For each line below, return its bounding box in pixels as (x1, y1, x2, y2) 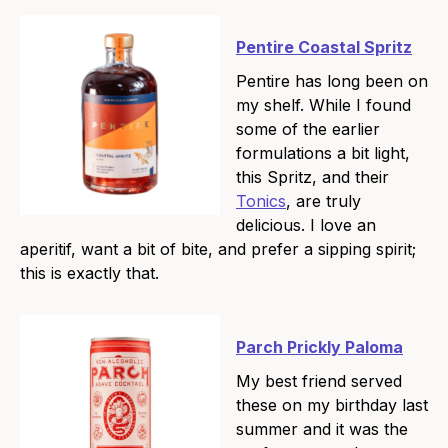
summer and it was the (236, 419, 408, 440)
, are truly (286, 191, 361, 212)
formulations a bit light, (236, 143, 410, 164)
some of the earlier (236, 119, 380, 140)
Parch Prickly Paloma (236, 337, 403, 358)
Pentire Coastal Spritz (236, 37, 412, 58)
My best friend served (236, 371, 402, 392)
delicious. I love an (236, 215, 376, 236)
